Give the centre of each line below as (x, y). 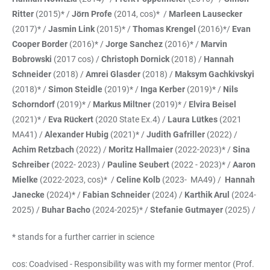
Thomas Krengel (164, 29)
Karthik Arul (207, 194)
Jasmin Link (71, 29)
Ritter (23, 14)
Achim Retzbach (43, 149)
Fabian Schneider (116, 194)
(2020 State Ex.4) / (131, 119)
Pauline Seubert (138, 164)
